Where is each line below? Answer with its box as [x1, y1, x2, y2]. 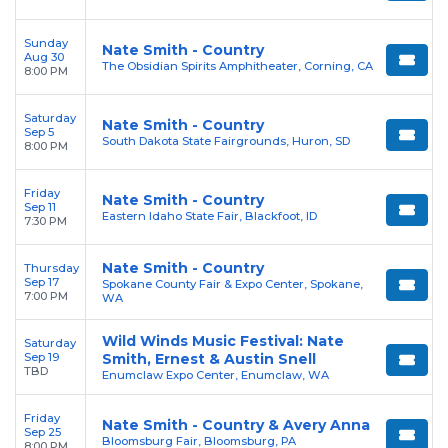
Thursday [24, 261, 79, 276]
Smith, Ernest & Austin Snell [102, 350, 316, 369]
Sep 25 [24, 425, 61, 440]
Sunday [24, 36, 68, 51]
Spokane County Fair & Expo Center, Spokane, [102, 277, 363, 292]
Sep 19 [24, 350, 59, 365]
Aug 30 [24, 50, 64, 65]
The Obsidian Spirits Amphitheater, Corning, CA [102, 59, 373, 74]
